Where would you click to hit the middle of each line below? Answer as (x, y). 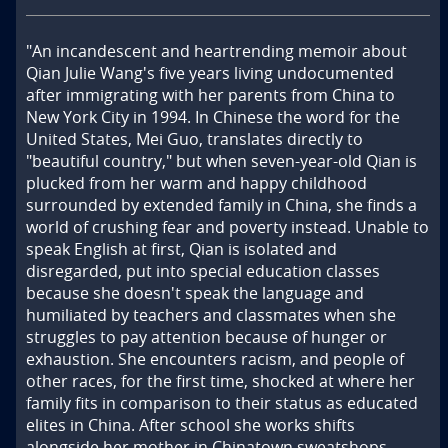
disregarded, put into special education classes (203, 271)
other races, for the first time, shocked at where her (220, 381)
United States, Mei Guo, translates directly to (194, 139)
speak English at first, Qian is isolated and (181, 249)
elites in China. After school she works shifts (190, 425)
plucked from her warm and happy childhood (196, 183)
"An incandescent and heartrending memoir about (216, 51)
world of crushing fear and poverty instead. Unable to (227, 227)
